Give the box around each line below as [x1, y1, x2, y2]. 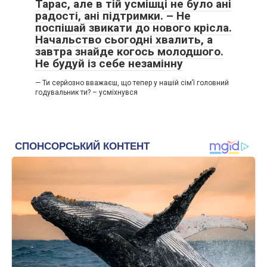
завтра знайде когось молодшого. [35, 45, 223, 58]
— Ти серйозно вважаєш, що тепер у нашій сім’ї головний [35, 79, 229, 87]
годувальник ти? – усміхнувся [35, 88, 138, 97]
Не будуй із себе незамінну [35, 57, 183, 70]
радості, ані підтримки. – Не [35, 9, 191, 23]
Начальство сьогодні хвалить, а [35, 33, 213, 46]
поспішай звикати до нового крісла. [35, 21, 232, 35]
